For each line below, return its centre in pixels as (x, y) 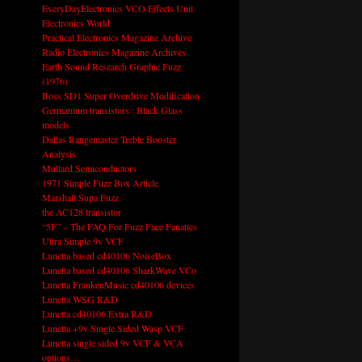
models (55, 125)
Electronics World (76, 23)
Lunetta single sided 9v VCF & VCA (112, 343)
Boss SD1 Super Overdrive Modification (120, 96)
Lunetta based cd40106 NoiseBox (106, 256)
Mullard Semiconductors (89, 168)
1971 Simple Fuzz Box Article (100, 183)
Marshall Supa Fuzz (80, 198)
